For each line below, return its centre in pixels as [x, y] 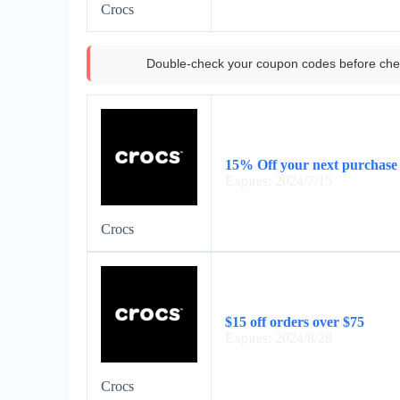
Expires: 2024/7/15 [279, 181]
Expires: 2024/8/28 [279, 338]
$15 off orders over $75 [295, 322]
